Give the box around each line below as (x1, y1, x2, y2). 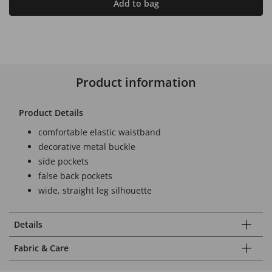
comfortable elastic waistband (38, 126, 161, 138)
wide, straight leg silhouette (38, 184, 152, 196)
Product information (76, 73, 196, 90)
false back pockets (38, 169, 112, 182)
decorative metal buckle (38, 140, 135, 152)
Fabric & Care (14, 242, 69, 254)
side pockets (38, 155, 89, 167)
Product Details (19, 106, 83, 118)
